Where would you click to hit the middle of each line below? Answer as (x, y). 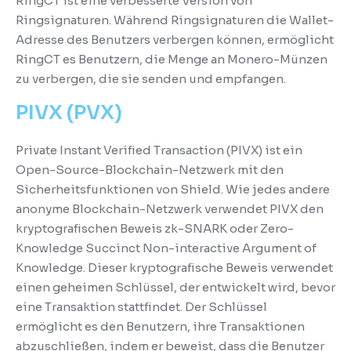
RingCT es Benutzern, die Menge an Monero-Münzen (172, 59)
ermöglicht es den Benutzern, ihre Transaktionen (160, 326)
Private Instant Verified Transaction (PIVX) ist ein (159, 150)
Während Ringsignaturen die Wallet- (224, 20)
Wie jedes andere (278, 189)
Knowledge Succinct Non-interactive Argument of (166, 248)
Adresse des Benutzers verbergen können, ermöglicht (175, 39)
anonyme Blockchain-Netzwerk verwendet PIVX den (170, 208)
